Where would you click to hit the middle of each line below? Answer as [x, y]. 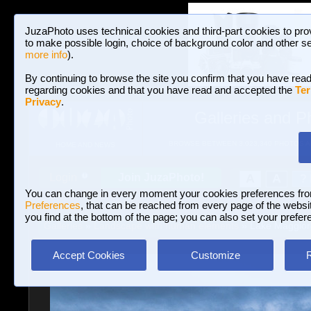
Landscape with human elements [166, 226]
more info [46, 54]
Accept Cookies [89, 255]
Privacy [43, 102]
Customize [215, 255]
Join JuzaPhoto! [161, 177]
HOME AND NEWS [85, 145]
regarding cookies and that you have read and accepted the [160, 90]
